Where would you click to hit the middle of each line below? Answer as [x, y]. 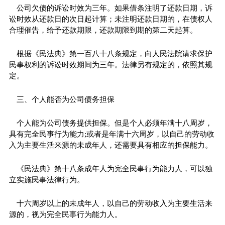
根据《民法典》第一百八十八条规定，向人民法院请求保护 [114, 53]
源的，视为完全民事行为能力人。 [65, 214]
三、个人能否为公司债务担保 [65, 99]
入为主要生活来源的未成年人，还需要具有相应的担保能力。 [110, 145]
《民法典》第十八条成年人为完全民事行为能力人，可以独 [114, 168]
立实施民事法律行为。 [46, 180]
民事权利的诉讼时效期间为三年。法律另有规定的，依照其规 [110, 65]
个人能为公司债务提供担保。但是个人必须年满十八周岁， [114, 123]
